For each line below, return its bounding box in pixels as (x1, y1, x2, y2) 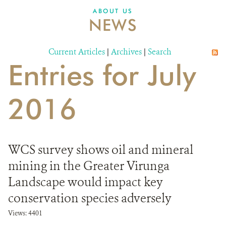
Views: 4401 (8, 209, 42, 217)
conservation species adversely (8, 190, 172, 206)
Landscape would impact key (8, 174, 163, 190)
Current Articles (48, 46, 105, 57)
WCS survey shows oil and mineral (8, 142, 193, 158)
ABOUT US (93, 7, 133, 15)
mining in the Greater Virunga (8, 158, 169, 174)
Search (148, 46, 172, 57)
